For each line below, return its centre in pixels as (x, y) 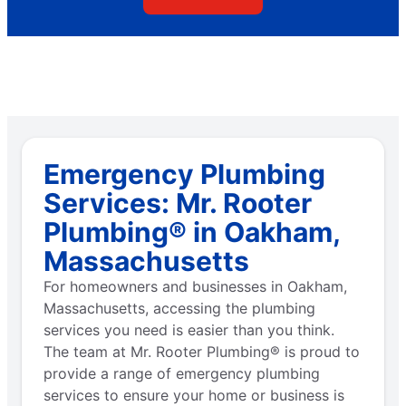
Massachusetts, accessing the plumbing (179, 309)
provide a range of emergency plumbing (182, 374)
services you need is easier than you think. (189, 330)
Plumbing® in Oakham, (192, 232)
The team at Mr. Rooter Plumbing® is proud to (202, 352)
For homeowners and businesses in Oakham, (195, 287)
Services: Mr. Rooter (178, 203)
